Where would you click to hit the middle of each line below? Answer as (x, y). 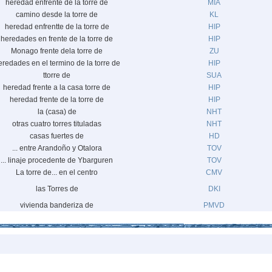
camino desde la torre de (57, 15)
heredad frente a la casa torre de (57, 87)
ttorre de (57, 75)
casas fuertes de (57, 136)
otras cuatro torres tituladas (57, 124)
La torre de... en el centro (57, 172)
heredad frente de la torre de (57, 100)
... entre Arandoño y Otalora (57, 148)
